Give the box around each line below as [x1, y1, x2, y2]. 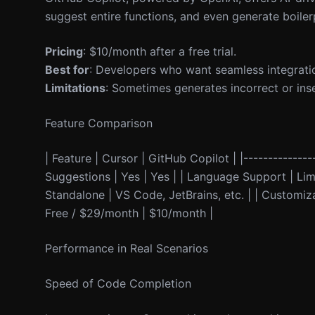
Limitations [45, 81, 105, 95]
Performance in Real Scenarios [45, 241, 208, 255]
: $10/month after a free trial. [83, 44, 236, 58]
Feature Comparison [45, 116, 153, 130]
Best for [45, 63, 89, 77]
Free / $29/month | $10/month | [45, 206, 213, 220]
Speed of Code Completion [45, 276, 191, 290]
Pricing [45, 44, 83, 58]
